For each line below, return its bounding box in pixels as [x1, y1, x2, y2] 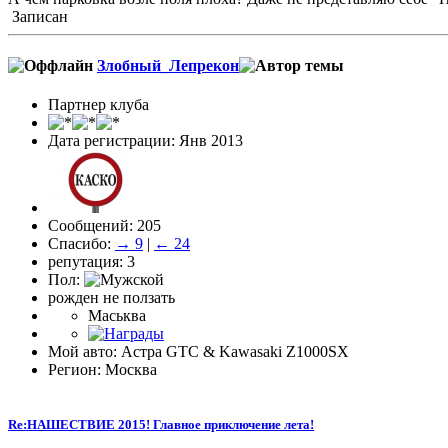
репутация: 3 [48, 253, 135, 271]
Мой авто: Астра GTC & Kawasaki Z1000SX [48, 343, 349, 361]
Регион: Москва [48, 361, 157, 379]
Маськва [88, 307, 146, 325]
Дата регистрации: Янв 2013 [48, 132, 243, 150]
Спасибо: [48, 235, 115, 253]
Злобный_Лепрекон [97, 57, 239, 75]
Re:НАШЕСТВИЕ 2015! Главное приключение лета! [8, 417, 314, 433]
